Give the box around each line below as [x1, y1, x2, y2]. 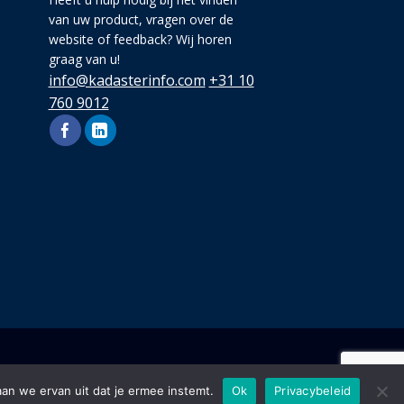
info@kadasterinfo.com [48, 70, 206, 91]
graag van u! [48, 50, 120, 69]
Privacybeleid [274, 383, 352, 398]
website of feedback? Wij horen [48, 31, 232, 49]
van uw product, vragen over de [48, 11, 234, 29]
